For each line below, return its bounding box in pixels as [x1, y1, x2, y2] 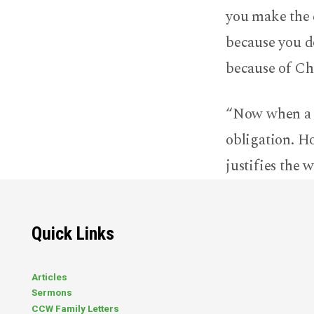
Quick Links [32, 223, 114, 245]
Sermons [32, 287, 72, 299]
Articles [32, 271, 67, 283]
